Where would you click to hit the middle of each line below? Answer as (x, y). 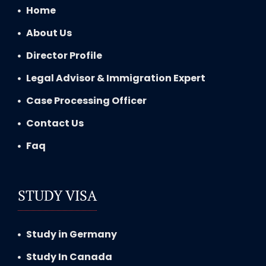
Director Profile (64, 55)
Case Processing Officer (86, 100)
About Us (49, 33)
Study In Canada (69, 256)
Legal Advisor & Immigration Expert (116, 78)
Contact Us (55, 123)
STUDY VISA (57, 195)
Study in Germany (72, 234)
